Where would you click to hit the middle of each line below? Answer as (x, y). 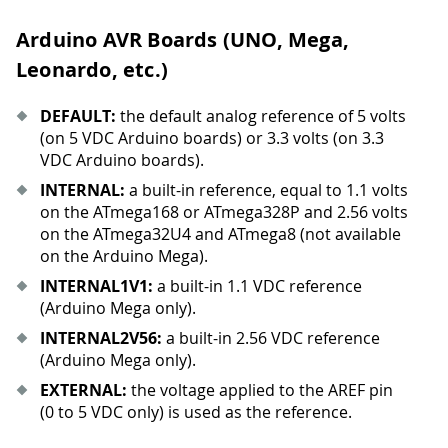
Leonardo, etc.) (92, 70)
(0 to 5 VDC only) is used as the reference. (196, 412)
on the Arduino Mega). (124, 256)
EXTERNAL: (83, 390)
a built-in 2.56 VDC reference (271, 338)
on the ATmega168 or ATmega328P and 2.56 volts (224, 212)
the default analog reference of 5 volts (261, 116)
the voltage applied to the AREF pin (260, 390)
